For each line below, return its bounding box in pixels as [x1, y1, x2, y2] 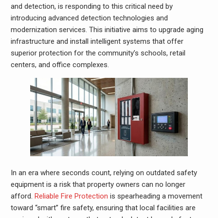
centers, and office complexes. [10, 60, 109, 69]
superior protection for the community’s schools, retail [10, 49, 185, 57]
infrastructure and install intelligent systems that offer [10, 37, 183, 46]
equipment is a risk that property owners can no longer [10, 180, 185, 189]
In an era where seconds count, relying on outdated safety [10, 168, 197, 177]
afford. [10, 191, 33, 200]
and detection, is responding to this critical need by [10, 2, 173, 11]
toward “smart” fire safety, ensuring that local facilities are [10, 203, 196, 212]
